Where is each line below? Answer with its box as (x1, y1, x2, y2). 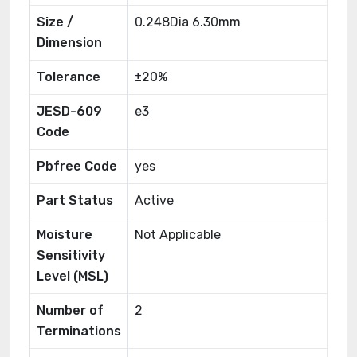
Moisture (37, 227, 92, 242)
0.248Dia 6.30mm (135, 14, 241, 29)
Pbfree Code (37, 159, 117, 174)
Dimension (37, 35, 102, 50)
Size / (37, 14, 73, 29)
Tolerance (37, 69, 100, 84)
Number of (37, 303, 104, 318)
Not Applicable (135, 227, 221, 242)
